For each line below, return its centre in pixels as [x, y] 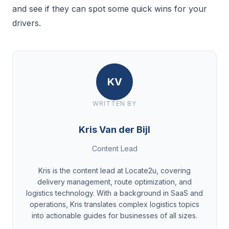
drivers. [27, 23]
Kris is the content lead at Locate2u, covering [114, 170]
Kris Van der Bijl [114, 130]
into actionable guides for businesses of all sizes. [114, 215]
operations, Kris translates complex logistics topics [114, 204]
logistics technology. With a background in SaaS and [114, 193]
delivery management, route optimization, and [114, 182]
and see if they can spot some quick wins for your [110, 9]
